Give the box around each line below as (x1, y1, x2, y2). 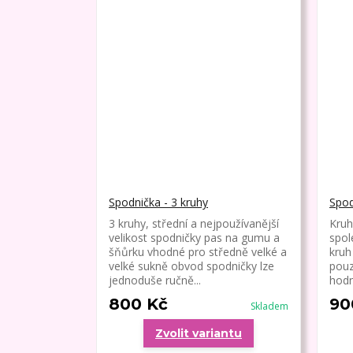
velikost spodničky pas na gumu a (109, 229, 280, 245)
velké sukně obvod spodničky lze (109, 258, 274, 273)
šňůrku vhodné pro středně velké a (109, 243, 287, 259)
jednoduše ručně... (109, 272, 201, 288)
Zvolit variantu (155, 325, 242, 340)
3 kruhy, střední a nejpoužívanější (109, 215, 279, 231)
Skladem (250, 299, 288, 313)
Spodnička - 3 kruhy (109, 194, 208, 210)
